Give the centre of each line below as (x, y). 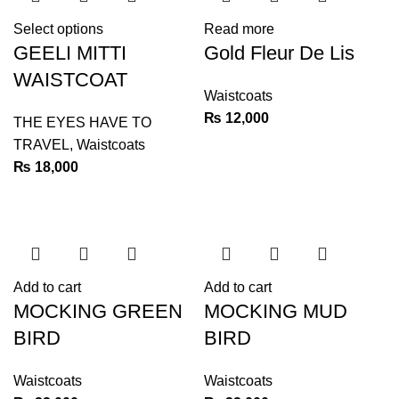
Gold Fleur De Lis (279, 53)
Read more (239, 29)
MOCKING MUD (276, 312)
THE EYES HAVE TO (82, 123)
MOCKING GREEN (98, 312)
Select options (58, 29)
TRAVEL (41, 145)
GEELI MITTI (70, 53)
